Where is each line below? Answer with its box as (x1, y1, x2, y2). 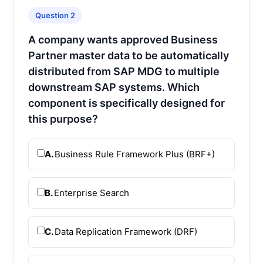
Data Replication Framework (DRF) (55, 225, 197, 237)
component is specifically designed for (28, 96, 225, 109)
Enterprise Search (54, 187, 129, 198)
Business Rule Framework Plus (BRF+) (55, 148, 215, 160)
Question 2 (35, 10, 75, 20)
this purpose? (28, 112, 98, 125)
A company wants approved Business (28, 33, 218, 46)
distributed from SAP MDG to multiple (28, 65, 220, 77)
